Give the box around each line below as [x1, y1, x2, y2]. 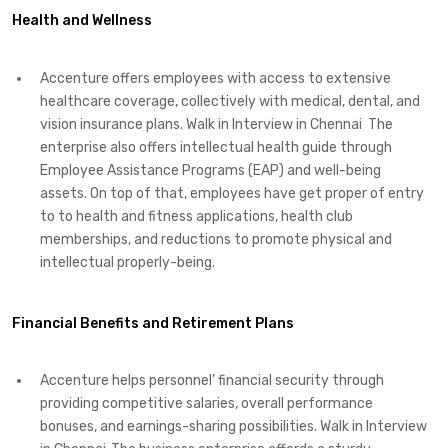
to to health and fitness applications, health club [40, 207, 353, 225]
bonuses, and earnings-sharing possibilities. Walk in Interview [40, 418, 427, 436]
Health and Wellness [12, 12, 152, 30]
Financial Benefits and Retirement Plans [12, 314, 294, 332]
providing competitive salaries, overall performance [40, 395, 373, 413]
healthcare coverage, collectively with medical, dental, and [40, 92, 420, 110]
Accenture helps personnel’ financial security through [40, 372, 384, 390]
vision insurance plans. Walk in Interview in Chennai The [40, 115, 393, 133]
